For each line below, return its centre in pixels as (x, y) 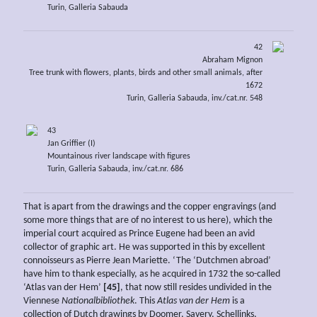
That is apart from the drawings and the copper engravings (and (150, 207)
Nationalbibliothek (97, 301)
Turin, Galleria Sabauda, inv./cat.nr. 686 (115, 169)
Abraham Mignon (233, 60)
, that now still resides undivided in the (196, 287)
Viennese (41, 301)
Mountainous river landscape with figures (119, 156)
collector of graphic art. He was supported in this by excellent (144, 247)
